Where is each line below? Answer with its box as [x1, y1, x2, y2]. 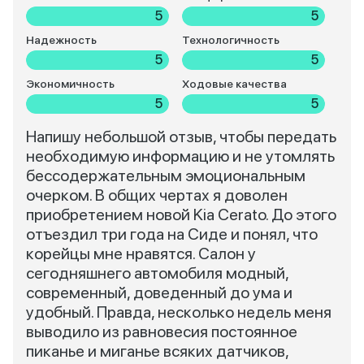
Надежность [26, 33, 97, 46]
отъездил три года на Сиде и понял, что [26, 224, 318, 244]
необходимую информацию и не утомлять [26, 146, 335, 166]
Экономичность [26, 77, 115, 90]
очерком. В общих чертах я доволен [26, 185, 288, 205]
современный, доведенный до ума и [26, 283, 292, 302]
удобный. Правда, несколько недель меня [26, 302, 331, 322]
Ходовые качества [181, 77, 287, 90]
